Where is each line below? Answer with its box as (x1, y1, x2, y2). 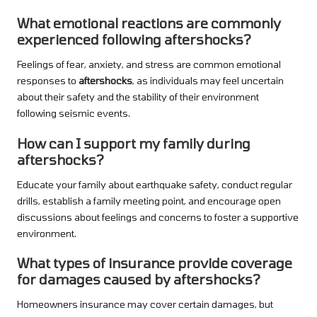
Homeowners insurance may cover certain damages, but (17, 297, 273, 310)
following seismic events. (17, 107, 130, 120)
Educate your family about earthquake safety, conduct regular (17, 178, 292, 190)
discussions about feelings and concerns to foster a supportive (17, 210, 299, 223)
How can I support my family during (17, 134, 250, 151)
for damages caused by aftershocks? (17, 270, 260, 287)
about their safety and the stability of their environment (17, 91, 259, 103)
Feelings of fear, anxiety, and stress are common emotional (17, 58, 281, 71)
